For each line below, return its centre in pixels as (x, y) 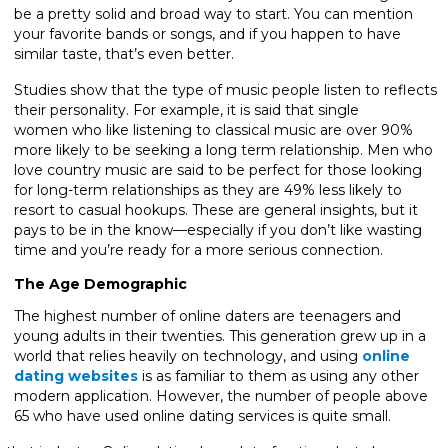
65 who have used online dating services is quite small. (202, 415)
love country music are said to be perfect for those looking (218, 169)
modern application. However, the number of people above (221, 395)
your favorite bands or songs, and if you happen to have (207, 33)
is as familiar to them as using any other (278, 375)
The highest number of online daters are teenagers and (207, 315)
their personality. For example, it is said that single (186, 109)
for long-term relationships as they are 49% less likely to (208, 189)
